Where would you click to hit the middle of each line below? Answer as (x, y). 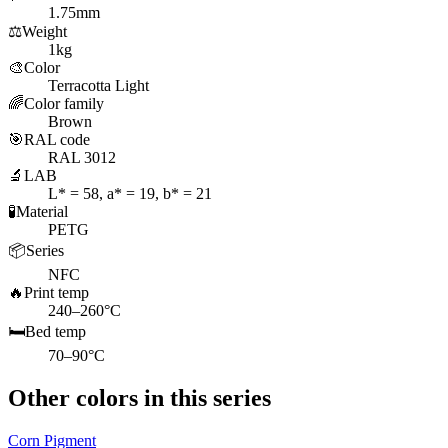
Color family (64, 104)
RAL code (57, 140)
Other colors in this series (139, 397)
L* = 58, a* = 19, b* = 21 (130, 194)
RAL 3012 (82, 158)
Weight (44, 32)
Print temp (56, 293)
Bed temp (55, 332)
